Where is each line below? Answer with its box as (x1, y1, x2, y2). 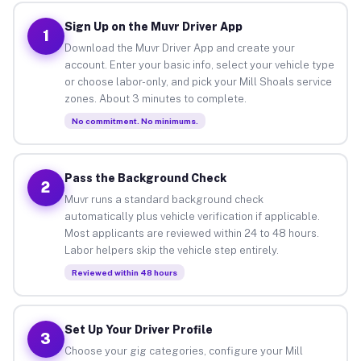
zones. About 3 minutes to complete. (64, 92, 247, 105)
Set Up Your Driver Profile (64, 322, 213, 336)
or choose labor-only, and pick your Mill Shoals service (64, 75, 332, 88)
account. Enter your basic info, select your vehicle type (64, 58, 334, 71)
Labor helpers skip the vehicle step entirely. (64, 243, 279, 256)
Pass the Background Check (64, 171, 226, 185)
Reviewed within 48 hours (71, 267, 177, 277)
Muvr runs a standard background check (64, 193, 263, 205)
